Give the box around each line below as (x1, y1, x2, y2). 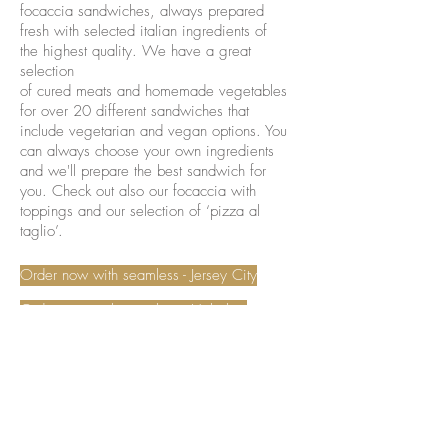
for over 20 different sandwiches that (20, 101, 249, 121)
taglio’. (20, 221, 63, 241)
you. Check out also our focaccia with (20, 181, 256, 201)
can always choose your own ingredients (20, 141, 274, 161)
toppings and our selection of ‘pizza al (20, 201, 260, 221)
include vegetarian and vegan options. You (20, 121, 287, 141)
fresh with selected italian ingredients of (20, 21, 267, 41)
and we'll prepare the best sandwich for (20, 161, 266, 181)
